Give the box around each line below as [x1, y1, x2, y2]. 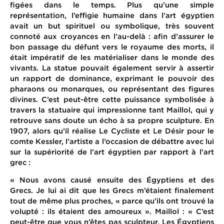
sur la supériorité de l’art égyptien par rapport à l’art [10, 147, 214, 156]
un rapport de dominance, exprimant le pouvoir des [10, 73, 214, 82]
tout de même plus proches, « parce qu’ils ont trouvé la [10, 196, 214, 205]
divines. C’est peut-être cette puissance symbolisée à [10, 94, 214, 103]
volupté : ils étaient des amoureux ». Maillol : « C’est [10, 207, 214, 216]
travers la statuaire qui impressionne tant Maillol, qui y [10, 105, 214, 114]
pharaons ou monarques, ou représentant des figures [10, 84, 214, 93]
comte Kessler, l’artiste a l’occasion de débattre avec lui [10, 136, 214, 145]
